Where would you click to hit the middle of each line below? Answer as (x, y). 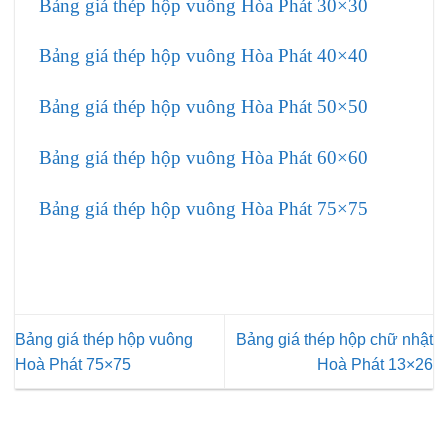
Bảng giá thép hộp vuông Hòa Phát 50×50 (203, 107)
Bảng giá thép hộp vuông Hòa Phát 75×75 (203, 208)
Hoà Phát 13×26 (375, 364)
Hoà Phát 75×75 (73, 364)
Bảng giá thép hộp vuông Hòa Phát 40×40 (203, 56)
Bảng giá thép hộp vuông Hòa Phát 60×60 (203, 157)
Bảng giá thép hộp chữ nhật (334, 339)
